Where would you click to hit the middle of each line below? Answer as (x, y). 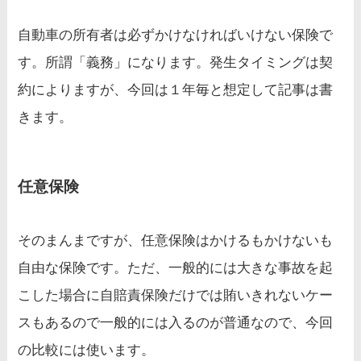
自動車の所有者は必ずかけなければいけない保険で (176, 35)
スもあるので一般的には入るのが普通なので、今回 (176, 323)
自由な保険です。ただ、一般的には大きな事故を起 (176, 268)
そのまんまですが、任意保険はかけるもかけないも (176, 241)
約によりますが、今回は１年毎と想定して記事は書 (176, 89)
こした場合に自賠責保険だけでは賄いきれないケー (176, 296)
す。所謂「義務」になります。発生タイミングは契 (176, 62)
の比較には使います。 (87, 351)
